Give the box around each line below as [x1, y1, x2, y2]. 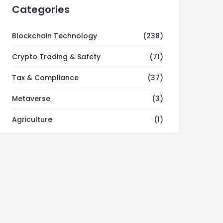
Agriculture [12, 114, 52, 124]
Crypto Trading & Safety [12, 52, 101, 62]
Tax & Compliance [12, 73, 79, 83]
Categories [12, 2, 70, 16]
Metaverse [12, 94, 50, 104]
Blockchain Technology [12, 31, 97, 41]
